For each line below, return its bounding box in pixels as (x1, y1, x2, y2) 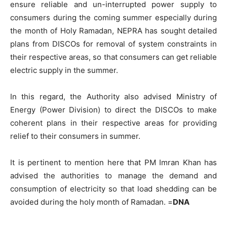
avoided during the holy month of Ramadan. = (10, 197, 173, 207)
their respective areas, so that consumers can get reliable (10, 52, 217, 62)
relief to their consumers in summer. (10, 131, 140, 141)
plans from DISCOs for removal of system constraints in (10, 39, 217, 49)
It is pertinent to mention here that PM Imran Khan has (10, 158, 217, 167)
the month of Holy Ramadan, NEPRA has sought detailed (10, 26, 217, 35)
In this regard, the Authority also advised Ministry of (10, 92, 217, 101)
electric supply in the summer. (10, 65, 118, 75)
